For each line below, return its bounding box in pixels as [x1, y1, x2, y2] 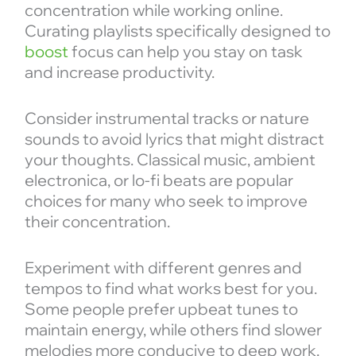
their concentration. [24, 211, 170, 232]
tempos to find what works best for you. [24, 278, 317, 299]
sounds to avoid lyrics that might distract [24, 129, 324, 149]
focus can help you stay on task [68, 41, 303, 62]
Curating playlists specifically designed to [24, 21, 331, 41]
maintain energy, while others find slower [24, 319, 322, 340]
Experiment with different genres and [24, 257, 302, 278]
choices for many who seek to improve [24, 191, 308, 211]
